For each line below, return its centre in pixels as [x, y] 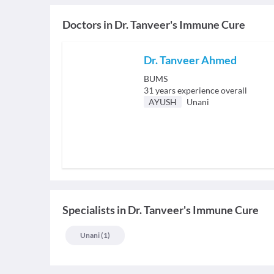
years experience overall [201, 90]
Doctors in [87, 24]
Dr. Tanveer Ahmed [190, 60]
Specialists [89, 210]
